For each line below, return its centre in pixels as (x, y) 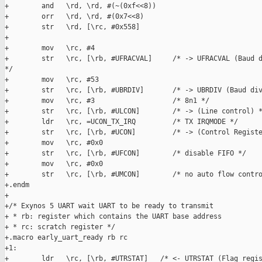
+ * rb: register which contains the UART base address (113, 217)
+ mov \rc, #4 (50, 48)
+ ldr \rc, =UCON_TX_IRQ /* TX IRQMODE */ (121, 122)
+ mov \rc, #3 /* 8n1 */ (107, 101)
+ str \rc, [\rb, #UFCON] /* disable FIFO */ (125, 154)
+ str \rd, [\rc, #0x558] (72, 27)
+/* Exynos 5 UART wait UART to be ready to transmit (109, 206)
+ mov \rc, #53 (52, 80)
